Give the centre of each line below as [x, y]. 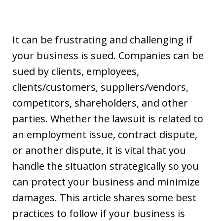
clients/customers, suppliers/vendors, [100, 87]
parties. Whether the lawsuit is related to [108, 118]
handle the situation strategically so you [106, 166]
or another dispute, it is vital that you [99, 150]
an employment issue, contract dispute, [105, 134]
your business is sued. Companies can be [108, 55]
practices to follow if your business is [99, 213]
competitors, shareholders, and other [100, 103]
